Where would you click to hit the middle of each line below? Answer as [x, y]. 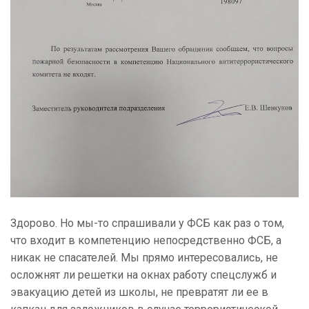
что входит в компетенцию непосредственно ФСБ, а [146, 241]
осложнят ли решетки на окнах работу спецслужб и [143, 275]
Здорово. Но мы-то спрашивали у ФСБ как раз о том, [147, 223]
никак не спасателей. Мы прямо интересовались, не [144, 258]
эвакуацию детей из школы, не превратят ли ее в [139, 292]
